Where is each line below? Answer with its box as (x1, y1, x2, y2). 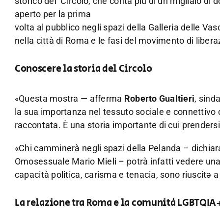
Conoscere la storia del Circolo (14, 62, 152, 77)
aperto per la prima (14, 9, 91, 20)
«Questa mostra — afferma (14, 93, 124, 104)
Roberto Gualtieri (124, 93, 195, 104)
